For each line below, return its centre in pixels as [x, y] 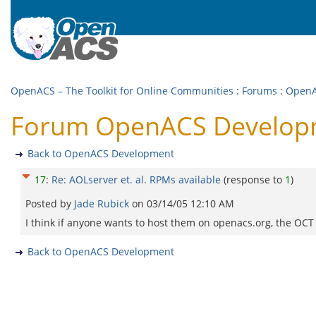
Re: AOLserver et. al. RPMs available [136, 180]
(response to [254, 180]
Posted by [50, 203]
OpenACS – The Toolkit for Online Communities [122, 91]
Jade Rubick [103, 203]
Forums [260, 91]
